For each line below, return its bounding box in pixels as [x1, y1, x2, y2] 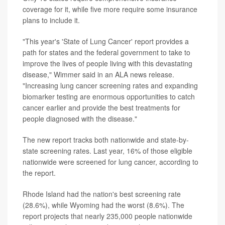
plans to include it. [23, 15, 80, 25]
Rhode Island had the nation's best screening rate [23, 189, 181, 199]
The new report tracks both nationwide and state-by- [23, 135, 189, 145]
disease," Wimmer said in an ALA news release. [23, 69, 174, 79]
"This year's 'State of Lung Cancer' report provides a [23, 36, 189, 46]
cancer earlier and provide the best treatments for [23, 102, 180, 113]
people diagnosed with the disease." [23, 114, 137, 124]
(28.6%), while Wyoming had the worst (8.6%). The [23, 200, 184, 210]
